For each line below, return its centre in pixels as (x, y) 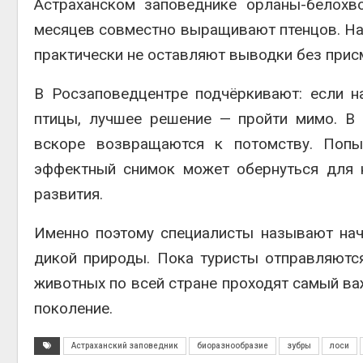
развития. (68, 194)
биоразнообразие (233, 346)
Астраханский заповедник (125, 346)
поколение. (73, 308)
